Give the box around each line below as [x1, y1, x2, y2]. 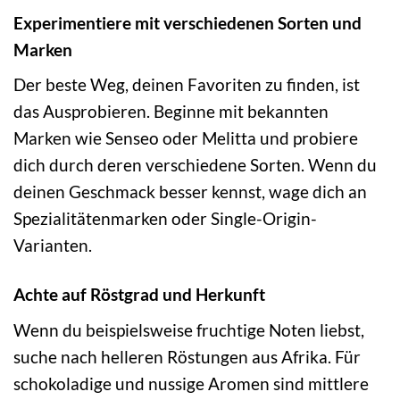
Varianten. [13, 235, 92, 256]
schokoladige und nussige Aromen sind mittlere [13, 372, 369, 394]
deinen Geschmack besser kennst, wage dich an [13, 181, 367, 203]
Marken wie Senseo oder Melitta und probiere [13, 128, 358, 149]
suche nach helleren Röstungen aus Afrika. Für [13, 346, 361, 367]
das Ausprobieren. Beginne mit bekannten [13, 101, 329, 122]
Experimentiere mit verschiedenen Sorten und [13, 12, 362, 33]
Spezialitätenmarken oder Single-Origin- [13, 208, 317, 229]
